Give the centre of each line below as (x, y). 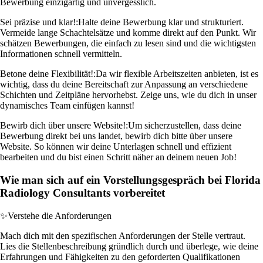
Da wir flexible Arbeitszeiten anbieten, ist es (177, 74)
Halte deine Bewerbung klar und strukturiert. (161, 22)
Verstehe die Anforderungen (60, 215)
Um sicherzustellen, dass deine (185, 126)
